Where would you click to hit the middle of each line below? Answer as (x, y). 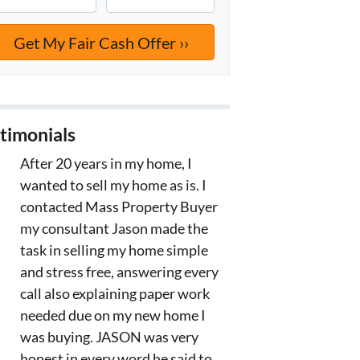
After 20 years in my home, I (106, 164)
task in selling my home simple (114, 250)
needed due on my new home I (112, 315)
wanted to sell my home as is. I (113, 185)
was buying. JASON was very (109, 337)
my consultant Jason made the (114, 229)
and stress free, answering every (119, 272)
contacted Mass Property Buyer (119, 207)
